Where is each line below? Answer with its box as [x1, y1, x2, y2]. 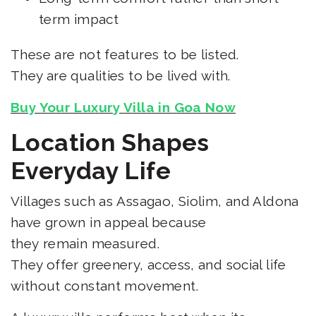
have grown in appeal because [11, 214, 207, 231]
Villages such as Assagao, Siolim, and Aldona [11, 193, 299, 209]
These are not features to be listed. [11, 47, 243, 63]
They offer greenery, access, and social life [11, 257, 286, 273]
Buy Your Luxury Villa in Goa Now [11, 99, 236, 116]
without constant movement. [11, 278, 202, 294]
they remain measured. [11, 236, 164, 252]
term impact [39, 11, 123, 28]
